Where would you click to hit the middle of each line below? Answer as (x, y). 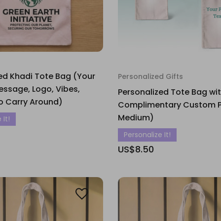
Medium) (136, 118)
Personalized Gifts (150, 76)
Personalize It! (147, 135)
